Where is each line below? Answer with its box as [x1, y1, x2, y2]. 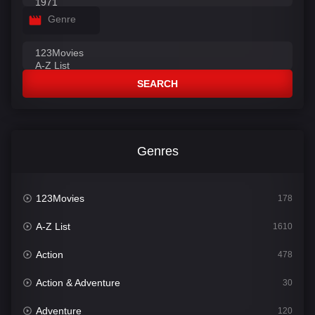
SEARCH [137, 78, 178, 90]
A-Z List [36, 221, 71, 233]
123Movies [36, 193, 85, 205]
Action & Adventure [36, 277, 121, 289]
